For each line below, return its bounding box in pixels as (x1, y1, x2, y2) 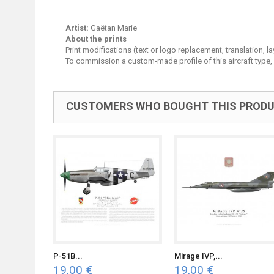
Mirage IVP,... (174, 251, 223, 261)
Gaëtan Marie (89, 23, 137, 32)
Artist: (65, 23, 89, 32)
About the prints (65, 34, 127, 43)
